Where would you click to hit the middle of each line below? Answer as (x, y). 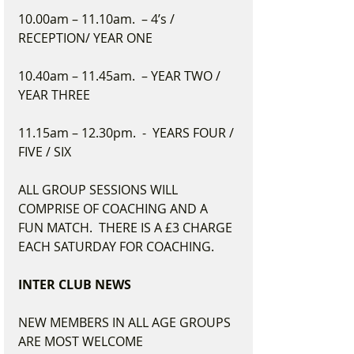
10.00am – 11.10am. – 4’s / (98, 19)
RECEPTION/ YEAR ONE (85, 38)
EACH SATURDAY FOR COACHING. (116, 247)
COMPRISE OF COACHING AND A (115, 209)
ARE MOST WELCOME (81, 341)
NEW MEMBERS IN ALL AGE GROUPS (126, 322)
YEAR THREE (54, 95)
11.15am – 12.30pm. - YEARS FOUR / (128, 133)
